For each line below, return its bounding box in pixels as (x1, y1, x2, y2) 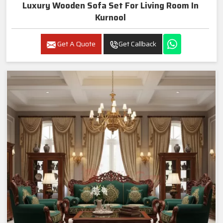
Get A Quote (55, 38, 96, 50)
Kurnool (95, 11, 126, 24)
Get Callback (118, 38, 156, 50)
